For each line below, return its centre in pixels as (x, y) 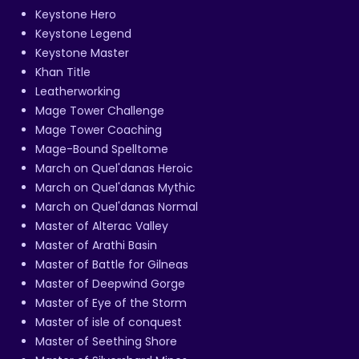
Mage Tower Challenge (100, 110)
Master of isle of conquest (109, 322)
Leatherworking (78, 91)
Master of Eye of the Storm (111, 303)
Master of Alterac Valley (102, 226)
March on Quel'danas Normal (117, 206)
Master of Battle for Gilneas (112, 264)
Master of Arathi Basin (96, 245)
